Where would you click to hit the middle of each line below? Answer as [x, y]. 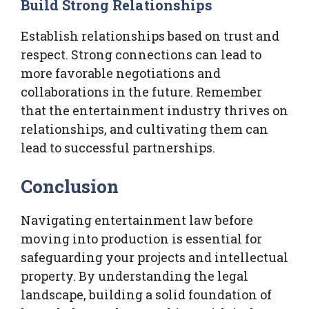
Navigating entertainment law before [137, 220]
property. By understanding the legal [134, 276]
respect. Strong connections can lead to [141, 54]
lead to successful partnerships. [118, 147]
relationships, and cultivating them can [144, 129]
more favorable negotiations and [121, 73]
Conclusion [70, 186]
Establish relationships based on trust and [150, 36]
